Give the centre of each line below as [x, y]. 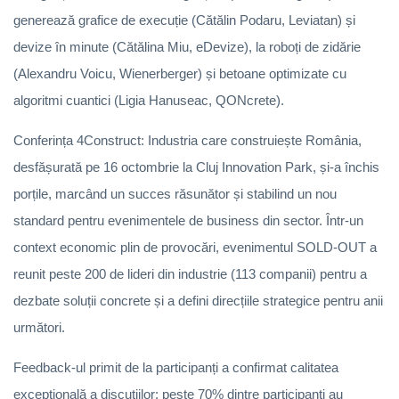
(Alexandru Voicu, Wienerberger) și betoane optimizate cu [180, 73]
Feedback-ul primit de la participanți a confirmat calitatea [176, 367]
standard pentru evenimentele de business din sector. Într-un [188, 220]
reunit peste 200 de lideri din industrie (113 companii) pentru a [190, 273]
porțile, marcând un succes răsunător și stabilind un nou [175, 193]
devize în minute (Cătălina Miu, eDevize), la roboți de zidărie [187, 46]
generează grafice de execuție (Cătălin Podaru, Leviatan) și [184, 20]
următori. [39, 327]
